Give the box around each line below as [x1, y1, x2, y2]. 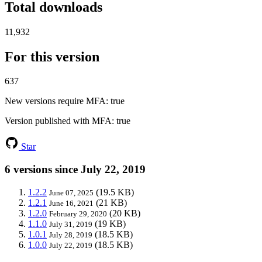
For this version [5, 49, 99, 64]
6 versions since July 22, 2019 [5, 163, 146, 176]
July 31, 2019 [49, 219, 92, 229]
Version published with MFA [5, 116, 112, 126]
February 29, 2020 [49, 209, 107, 218]
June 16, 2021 [49, 198, 94, 208]
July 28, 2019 [49, 230, 92, 239]
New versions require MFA [5, 96, 106, 106]
